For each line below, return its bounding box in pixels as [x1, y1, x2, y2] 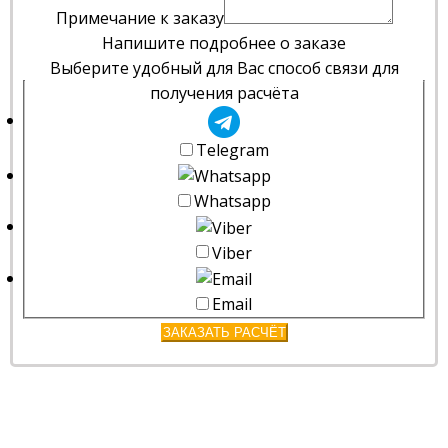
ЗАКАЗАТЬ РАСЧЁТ [162, 324, 286, 340]
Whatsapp [193, 190, 271, 213]
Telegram [195, 139, 269, 162]
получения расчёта [149, 82, 299, 105]
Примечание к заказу [55, 7, 224, 30]
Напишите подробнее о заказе [102, 32, 346, 55]
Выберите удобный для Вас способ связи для [49, 57, 399, 80]
